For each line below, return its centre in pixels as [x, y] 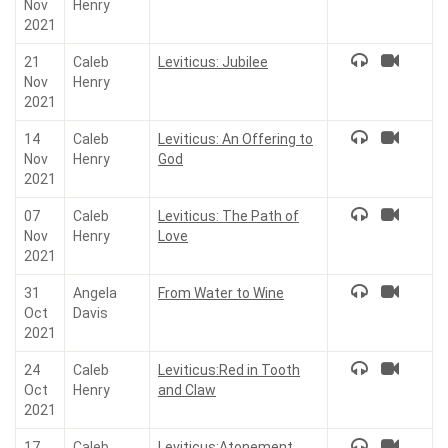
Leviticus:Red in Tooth [229, 370]
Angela [95, 293]
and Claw [187, 390]
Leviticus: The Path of [228, 216]
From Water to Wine [221, 293]
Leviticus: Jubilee [213, 62]
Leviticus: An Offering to [235, 139]
